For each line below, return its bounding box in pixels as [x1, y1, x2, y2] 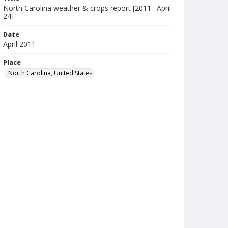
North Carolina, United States [8, 69, 92, 77]
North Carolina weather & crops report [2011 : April [3, 3, 171, 13]
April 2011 [3, 39, 36, 49]
